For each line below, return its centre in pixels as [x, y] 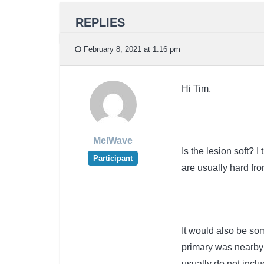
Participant [113, 158]
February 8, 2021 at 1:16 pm [131, 49]
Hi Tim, [196, 89]
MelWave [113, 141]
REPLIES [100, 22]
